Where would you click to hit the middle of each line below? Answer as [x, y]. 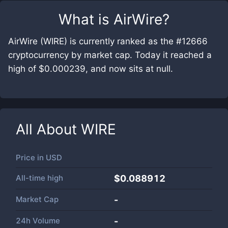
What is [86, 19]
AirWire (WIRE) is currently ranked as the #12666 [108, 41]
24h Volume [38, 221]
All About [48, 129]
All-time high [39, 178]
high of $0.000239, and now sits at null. [91, 69]
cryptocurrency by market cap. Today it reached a [110, 55]
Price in [31, 158]
